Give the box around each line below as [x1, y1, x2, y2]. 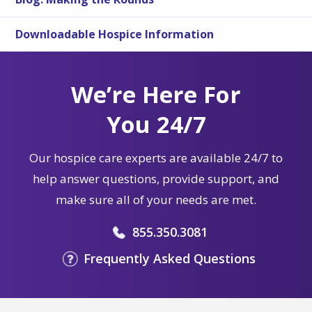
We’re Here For [71, 78, 241, 110]
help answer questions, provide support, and [33, 170, 279, 187]
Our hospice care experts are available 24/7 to [29, 149, 283, 166]
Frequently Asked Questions [84, 249, 256, 267]
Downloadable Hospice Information [15, 26, 214, 42]
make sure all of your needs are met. [56, 191, 256, 208]
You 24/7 [106, 108, 206, 140]
